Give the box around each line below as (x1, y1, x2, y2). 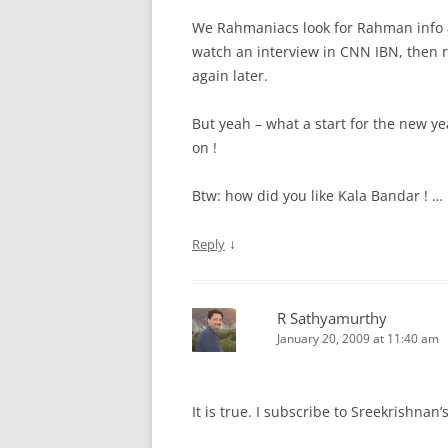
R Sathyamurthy (277, 308, 387, 328)
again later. (192, 66, 268, 85)
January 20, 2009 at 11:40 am (277, 330, 439, 347)
